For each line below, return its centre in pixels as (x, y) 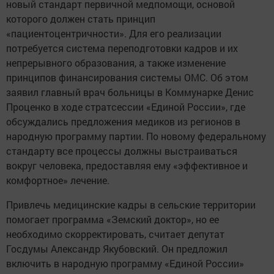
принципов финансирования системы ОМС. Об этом (127, 77)
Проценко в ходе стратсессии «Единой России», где (126, 107)
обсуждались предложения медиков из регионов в (123, 121)
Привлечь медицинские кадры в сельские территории (131, 205)
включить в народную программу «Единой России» (125, 263)
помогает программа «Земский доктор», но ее (113, 219)
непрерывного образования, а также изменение (116, 63)
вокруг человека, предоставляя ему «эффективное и (127, 165)
